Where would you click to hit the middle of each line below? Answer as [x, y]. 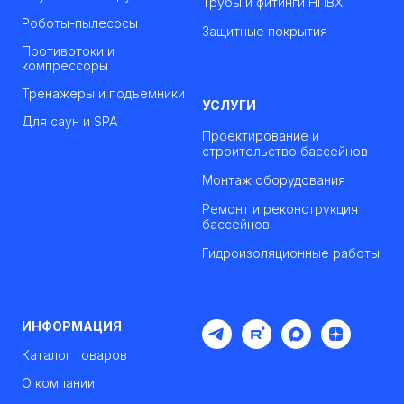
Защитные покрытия [265, 32]
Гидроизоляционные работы [291, 253]
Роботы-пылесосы [80, 23]
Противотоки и [68, 51]
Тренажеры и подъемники [103, 94]
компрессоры [65, 66]
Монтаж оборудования [274, 180]
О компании [58, 383]
